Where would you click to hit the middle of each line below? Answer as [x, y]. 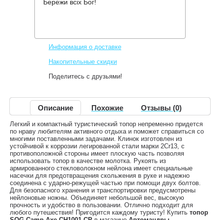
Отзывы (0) [161, 108]
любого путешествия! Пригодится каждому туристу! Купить [100, 212]
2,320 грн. [124, 32]
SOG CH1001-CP [111, 16]
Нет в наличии [76, 32]
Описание [55, 108]
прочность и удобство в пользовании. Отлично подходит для [101, 205]
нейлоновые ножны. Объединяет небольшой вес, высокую [97, 198]
